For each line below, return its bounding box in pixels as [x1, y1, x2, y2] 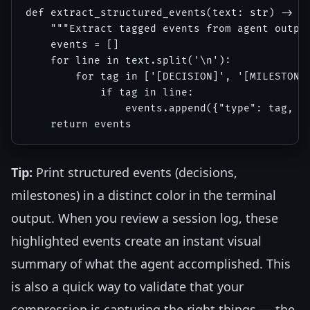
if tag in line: [26, 86, 194, 98]
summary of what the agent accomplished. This [11, 255, 291, 273]
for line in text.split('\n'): [26, 54, 231, 66]
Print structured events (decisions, [33, 164, 237, 181]
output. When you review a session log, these [11, 210, 278, 227]
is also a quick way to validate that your [11, 278, 244, 295]
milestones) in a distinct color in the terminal [11, 187, 276, 204]
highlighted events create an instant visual [11, 232, 262, 250]
